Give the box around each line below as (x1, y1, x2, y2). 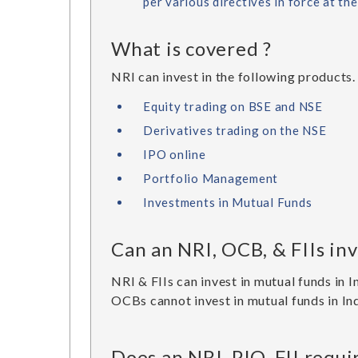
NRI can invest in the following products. (111, 69, 356, 84)
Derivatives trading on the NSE (143, 123, 327, 137)
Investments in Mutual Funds (143, 195, 312, 209)
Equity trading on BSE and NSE (143, 99, 323, 113)
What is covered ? (111, 37, 272, 60)
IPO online (143, 147, 206, 161)
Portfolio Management (143, 171, 278, 185)
